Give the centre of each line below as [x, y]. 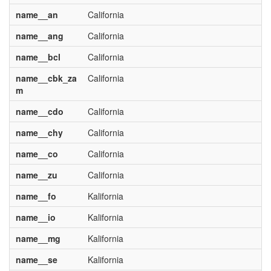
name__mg [38, 238]
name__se [36, 260]
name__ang [39, 36]
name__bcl [38, 57]
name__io [35, 217]
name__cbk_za [46, 78]
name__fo [36, 196]
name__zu [36, 175]
